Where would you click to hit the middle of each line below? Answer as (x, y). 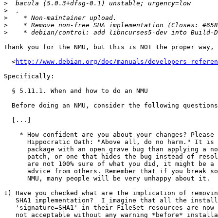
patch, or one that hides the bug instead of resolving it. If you (16, 157)
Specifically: (29, 76)
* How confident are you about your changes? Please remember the (12, 135)
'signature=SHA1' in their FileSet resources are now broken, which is (10, 208)
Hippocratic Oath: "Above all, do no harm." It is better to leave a (16, 142)
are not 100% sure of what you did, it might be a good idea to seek (16, 164)
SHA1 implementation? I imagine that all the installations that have (10, 200)
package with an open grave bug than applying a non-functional (16, 149)
